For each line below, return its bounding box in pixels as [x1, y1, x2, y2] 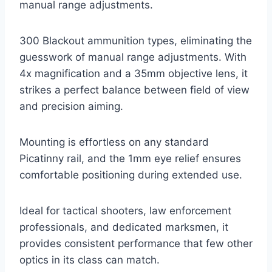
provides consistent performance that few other [19, 237, 253, 250]
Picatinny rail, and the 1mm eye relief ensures [19, 152, 241, 165]
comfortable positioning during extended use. [19, 168, 242, 181]
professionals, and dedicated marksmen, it [19, 220, 228, 233]
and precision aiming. [19, 100, 123, 112]
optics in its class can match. [19, 253, 160, 266]
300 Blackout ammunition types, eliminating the [19, 34, 252, 47]
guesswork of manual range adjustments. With [19, 50, 246, 63]
